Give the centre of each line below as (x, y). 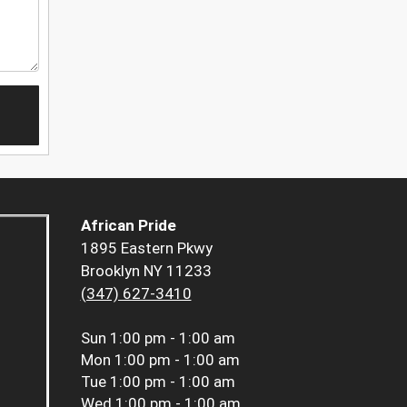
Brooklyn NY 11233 (146, 271)
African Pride (128, 226)
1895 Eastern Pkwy (146, 248)
